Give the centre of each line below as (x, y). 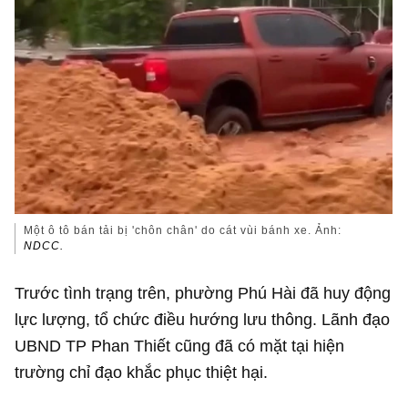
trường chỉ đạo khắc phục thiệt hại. (142, 372)
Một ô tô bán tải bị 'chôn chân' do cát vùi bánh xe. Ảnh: (183, 230)
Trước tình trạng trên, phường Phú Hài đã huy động (203, 293)
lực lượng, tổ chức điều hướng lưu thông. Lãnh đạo (203, 320)
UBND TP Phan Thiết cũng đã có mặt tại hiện (180, 346)
